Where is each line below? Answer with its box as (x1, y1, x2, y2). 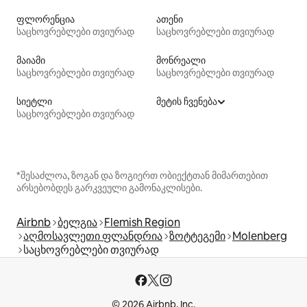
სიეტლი (16, 95, 52, 108)
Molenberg (232, 229, 287, 244)
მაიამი (16, 54, 45, 67)
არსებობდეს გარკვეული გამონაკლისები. (16, 182, 202, 195)
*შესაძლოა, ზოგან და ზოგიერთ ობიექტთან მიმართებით (16, 169, 268, 182)
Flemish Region (104, 215, 180, 230)
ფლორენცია (16, 13, 75, 26)
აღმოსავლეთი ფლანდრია (23, 229, 162, 244)
